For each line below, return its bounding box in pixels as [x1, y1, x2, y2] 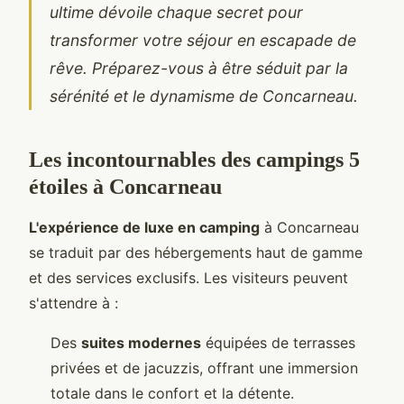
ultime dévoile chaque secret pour [50, 2, 303, 22]
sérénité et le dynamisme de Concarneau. [50, 86, 358, 106]
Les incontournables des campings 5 [29, 147, 360, 171]
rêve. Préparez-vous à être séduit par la [50, 58, 348, 78]
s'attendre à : [29, 293, 118, 312]
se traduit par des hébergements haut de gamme [29, 243, 363, 262]
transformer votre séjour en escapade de [50, 30, 356, 50]
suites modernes [81, 333, 201, 352]
